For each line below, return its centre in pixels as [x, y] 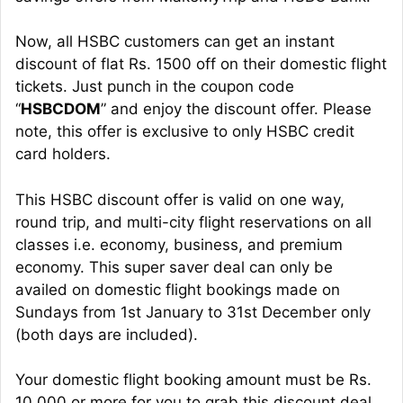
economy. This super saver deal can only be [174, 267]
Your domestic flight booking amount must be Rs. [193, 380]
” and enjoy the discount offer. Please [236, 109]
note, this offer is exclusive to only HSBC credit [185, 132]
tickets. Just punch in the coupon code [155, 87]
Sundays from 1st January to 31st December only [193, 312]
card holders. [63, 154]
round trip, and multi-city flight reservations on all [193, 222]
